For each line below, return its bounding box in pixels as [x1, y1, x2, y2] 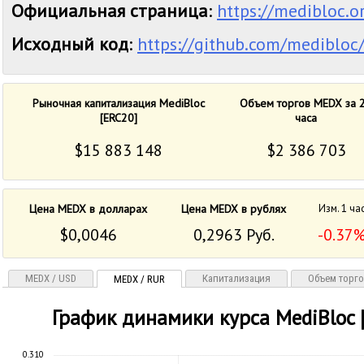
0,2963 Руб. [193, 224, 275, 245]
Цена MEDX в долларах [29, 201, 147, 216]
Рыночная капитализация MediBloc [32, 96, 205, 110]
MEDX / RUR [114, 273, 165, 285]
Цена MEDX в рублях [181, 201, 287, 216]
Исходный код [11, 32, 128, 55]
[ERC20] [100, 110, 137, 125]
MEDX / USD [25, 272, 76, 284]
